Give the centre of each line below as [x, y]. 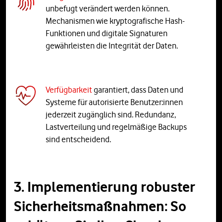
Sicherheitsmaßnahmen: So [100, 206]
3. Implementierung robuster [105, 187]
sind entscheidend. [78, 139]
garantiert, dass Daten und [138, 89]
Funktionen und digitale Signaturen [107, 33]
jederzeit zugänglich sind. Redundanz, [111, 114]
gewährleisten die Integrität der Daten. [112, 45]
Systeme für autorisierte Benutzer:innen [114, 102]
